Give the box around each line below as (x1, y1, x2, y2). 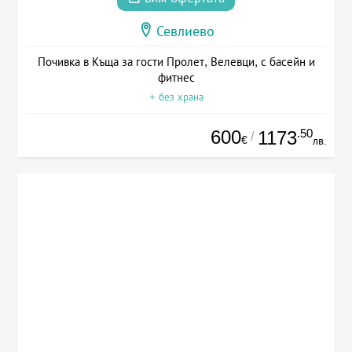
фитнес (157, 70, 195, 84)
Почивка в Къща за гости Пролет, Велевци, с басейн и (37, 54, 315, 68)
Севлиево (156, 23, 214, 39)
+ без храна (148, 90, 203, 103)
